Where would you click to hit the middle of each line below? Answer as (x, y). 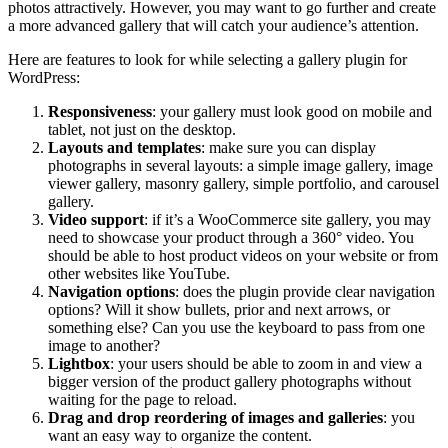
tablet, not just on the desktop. (144, 129)
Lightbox (79, 363)
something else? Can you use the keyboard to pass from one (236, 327)
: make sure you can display (288, 147)
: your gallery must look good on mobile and (292, 111)
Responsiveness (100, 111)
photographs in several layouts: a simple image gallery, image (240, 165)
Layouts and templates (124, 147)
